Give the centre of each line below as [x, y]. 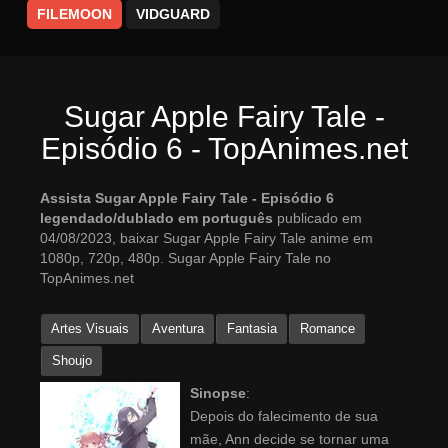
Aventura [178, 329]
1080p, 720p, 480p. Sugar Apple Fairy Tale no [185, 258]
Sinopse [218, 393]
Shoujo [72, 361]
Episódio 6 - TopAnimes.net [224, 149]
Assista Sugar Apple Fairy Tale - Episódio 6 [187, 198]
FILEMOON [74, 14]
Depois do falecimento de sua [284, 416]
